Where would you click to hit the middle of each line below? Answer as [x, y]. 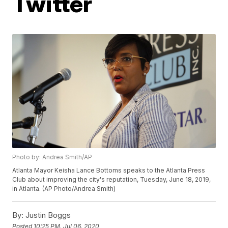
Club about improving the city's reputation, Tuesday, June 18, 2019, [112, 180]
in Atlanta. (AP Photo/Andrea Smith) [64, 189]
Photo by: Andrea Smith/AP [52, 157]
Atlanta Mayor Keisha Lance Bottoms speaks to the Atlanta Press [109, 170]
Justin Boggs [47, 215]
